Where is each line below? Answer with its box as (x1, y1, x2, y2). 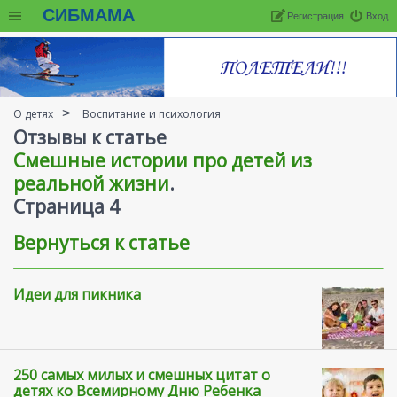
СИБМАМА (43, 5, 135, 25)
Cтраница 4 (13, 194, 120, 220)
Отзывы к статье (13, 125, 167, 151)
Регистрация (287, 11, 344, 21)
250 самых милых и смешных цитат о (13, 365, 270, 385)
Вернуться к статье (13, 230, 190, 255)
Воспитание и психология (82, 106, 221, 122)
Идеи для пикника (13, 284, 141, 305)
